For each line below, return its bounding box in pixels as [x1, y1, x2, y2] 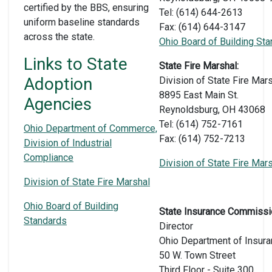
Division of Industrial [24, 137, 112, 149]
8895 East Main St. [159, 89, 239, 101]
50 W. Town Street [159, 249, 236, 261]
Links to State [24, 53, 127, 74]
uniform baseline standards [24, 16, 140, 28]
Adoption [24, 73, 92, 94]
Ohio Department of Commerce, [24, 122, 157, 134]
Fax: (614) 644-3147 [159, 21, 245, 33]
